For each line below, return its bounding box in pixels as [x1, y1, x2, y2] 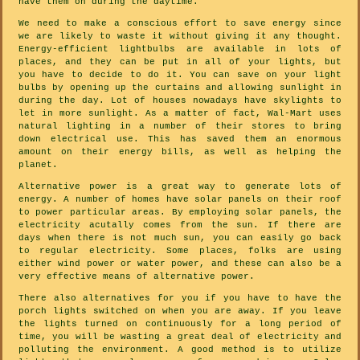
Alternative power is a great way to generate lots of [18, 182, 342, 192]
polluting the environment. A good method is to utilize [18, 345, 342, 355]
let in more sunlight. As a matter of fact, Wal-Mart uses [18, 108, 342, 119]
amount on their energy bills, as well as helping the [18, 147, 342, 157]
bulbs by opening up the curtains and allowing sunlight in [18, 83, 342, 93]
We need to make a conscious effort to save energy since [18, 18, 342, 29]
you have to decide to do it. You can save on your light [18, 70, 342, 80]
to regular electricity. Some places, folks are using [18, 246, 342, 256]
